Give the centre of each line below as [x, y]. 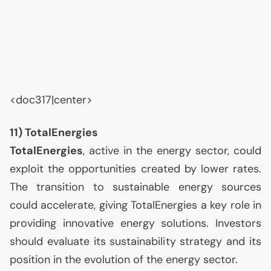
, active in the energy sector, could [172, 151]
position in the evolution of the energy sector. [124, 260]
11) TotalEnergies [54, 132]
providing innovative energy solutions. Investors [135, 223]
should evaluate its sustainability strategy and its [135, 241]
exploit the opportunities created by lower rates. [135, 169]
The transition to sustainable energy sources [135, 187]
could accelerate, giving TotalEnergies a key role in [135, 205]
